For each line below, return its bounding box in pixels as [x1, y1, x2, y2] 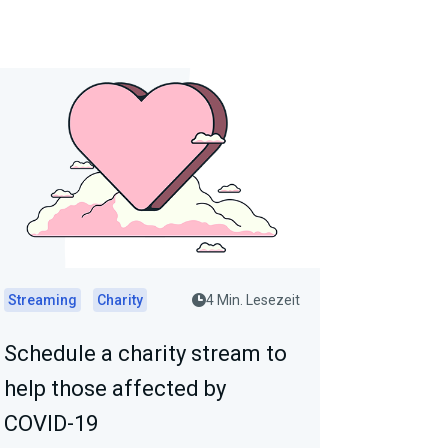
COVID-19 [4, 410, 98, 436]
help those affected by [4, 375, 226, 401]
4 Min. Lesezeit [206, 291, 300, 308]
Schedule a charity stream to [4, 340, 287, 366]
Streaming [8, 291, 77, 308]
